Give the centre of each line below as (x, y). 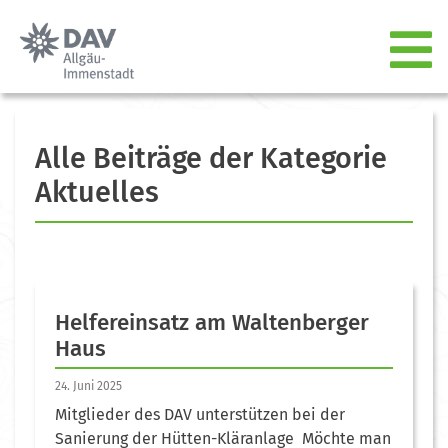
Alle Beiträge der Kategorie (211, 158)
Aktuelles (97, 192)
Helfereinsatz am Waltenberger (212, 322)
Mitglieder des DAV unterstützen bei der (200, 414)
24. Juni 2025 (88, 385)
